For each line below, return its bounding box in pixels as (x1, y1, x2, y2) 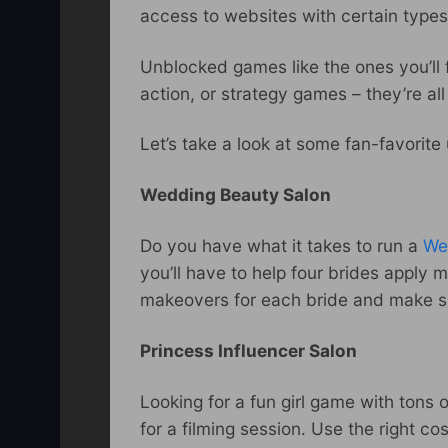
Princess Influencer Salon (140, 340, 357, 362)
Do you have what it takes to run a (140, 235, 423, 257)
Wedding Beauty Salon (140, 184, 331, 206)
